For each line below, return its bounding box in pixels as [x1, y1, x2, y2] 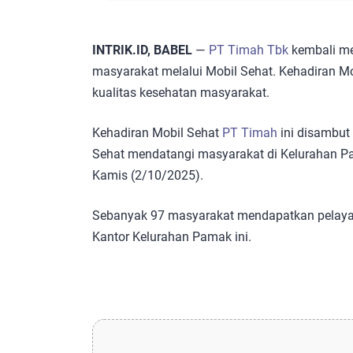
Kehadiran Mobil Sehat [92, 125, 222, 141]
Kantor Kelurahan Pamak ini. [92, 229, 251, 245]
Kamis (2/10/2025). [92, 168, 203, 184]
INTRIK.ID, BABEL [92, 43, 192, 58]
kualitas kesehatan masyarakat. [92, 85, 269, 101]
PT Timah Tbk [209, 43, 288, 58]
